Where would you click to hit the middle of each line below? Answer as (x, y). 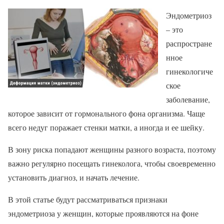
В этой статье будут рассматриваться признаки (88, 199)
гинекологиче (189, 71)
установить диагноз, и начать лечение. (74, 177)
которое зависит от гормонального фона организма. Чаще (106, 113)
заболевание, (188, 99)
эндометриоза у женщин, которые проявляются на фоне (103, 213)
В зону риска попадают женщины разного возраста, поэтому (112, 149)
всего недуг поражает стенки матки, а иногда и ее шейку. (106, 127)
